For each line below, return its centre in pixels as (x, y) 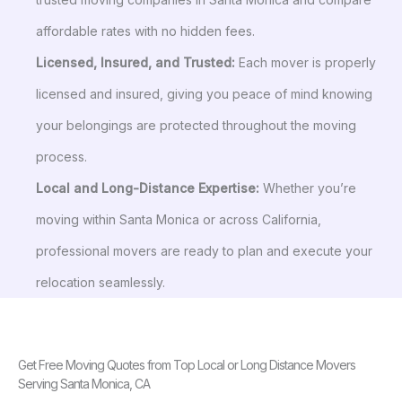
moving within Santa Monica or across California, (179, 219)
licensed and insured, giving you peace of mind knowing (204, 93)
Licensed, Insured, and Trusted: (135, 62)
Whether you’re (308, 188)
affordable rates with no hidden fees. (145, 31)
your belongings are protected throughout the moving (196, 125)
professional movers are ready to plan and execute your (204, 250)
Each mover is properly (306, 62)
